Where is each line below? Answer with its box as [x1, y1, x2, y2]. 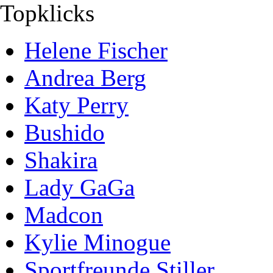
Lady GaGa [24, 174, 135, 200]
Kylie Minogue [24, 229, 171, 255]
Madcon [24, 202, 103, 228]
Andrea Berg [24, 65, 146, 91]
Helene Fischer [24, 37, 168, 63]
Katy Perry [24, 92, 129, 118]
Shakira [24, 147, 97, 173]
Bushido [24, 119, 105, 146]
